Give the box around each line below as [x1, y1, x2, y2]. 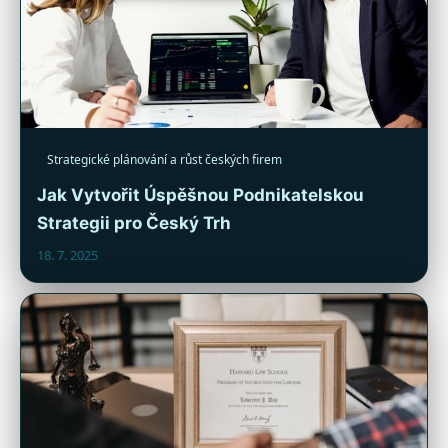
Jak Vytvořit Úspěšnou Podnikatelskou [37, 184, 364, 205]
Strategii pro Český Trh [37, 212, 231, 233]
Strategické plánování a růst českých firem [47, 150, 282, 168]
